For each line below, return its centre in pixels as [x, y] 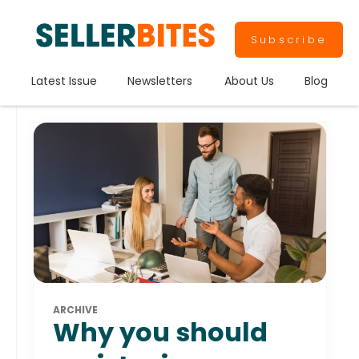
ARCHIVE [75, 309]
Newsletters [160, 81]
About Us [249, 81]
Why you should [160, 332]
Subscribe [288, 39]
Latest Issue [65, 81]
